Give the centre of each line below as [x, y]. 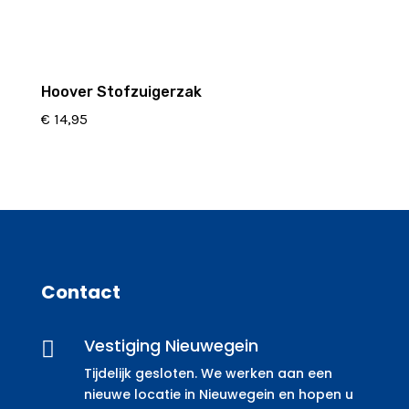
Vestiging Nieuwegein [171, 345]
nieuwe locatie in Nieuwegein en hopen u [218, 394]
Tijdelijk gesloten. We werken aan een [208, 373]
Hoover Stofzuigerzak [121, 92]
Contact [80, 292]
